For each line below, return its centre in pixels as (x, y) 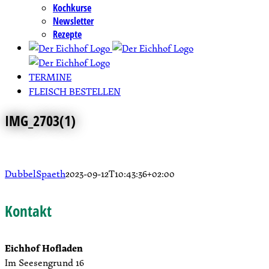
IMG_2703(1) (40, 120)
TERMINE (50, 77)
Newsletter (73, 21)
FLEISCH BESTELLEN (75, 91)
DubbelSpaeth (35, 173)
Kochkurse (72, 8)
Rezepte (67, 34)
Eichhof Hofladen (44, 248)
